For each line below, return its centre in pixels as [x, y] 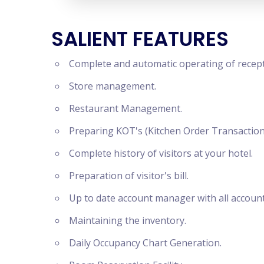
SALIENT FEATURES [140, 39]
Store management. [113, 86]
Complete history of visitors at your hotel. [161, 153]
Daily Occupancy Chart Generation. [145, 242]
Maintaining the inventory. [128, 220]
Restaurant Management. [126, 108]
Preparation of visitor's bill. [129, 175]
